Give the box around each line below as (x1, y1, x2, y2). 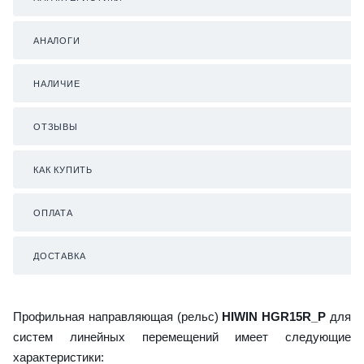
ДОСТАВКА (33, 250, 86, 261)
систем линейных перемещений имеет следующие (13, 329, 351, 344)
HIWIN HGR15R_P (218, 309, 327, 323)
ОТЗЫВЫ (33, 121, 78, 132)
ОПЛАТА (33, 207, 73, 218)
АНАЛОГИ (33, 35, 80, 45)
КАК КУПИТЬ (33, 164, 93, 175)
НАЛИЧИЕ (33, 78, 80, 89)
